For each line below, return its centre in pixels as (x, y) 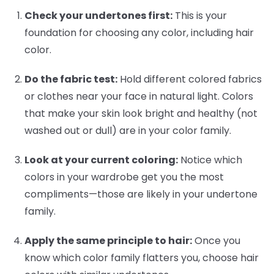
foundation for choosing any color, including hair (139, 32)
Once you (216, 240)
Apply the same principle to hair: (108, 240)
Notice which (210, 160)
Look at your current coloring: (101, 160)
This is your (200, 15)
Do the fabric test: (71, 79)
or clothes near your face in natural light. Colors (139, 96)
